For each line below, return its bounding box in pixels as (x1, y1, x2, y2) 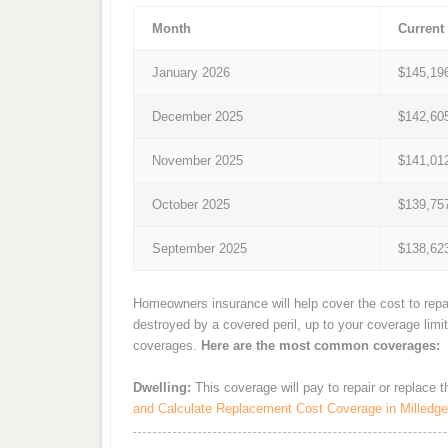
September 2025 (152, 241, 248, 257)
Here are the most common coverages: (200, 337, 440, 353)
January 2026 (152, 65, 231, 81)
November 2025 (152, 153, 244, 169)
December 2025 (152, 109, 244, 125)
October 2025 (152, 197, 231, 213)
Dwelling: (132, 380, 191, 396)
